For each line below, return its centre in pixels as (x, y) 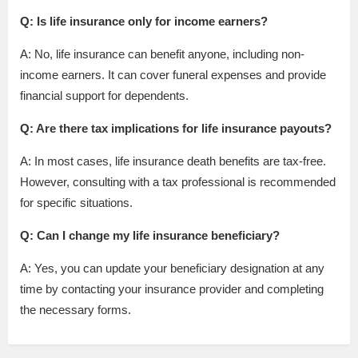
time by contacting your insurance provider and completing (172, 289)
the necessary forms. (76, 310)
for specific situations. (76, 203)
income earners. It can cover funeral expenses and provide (173, 75)
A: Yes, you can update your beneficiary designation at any (172, 268)
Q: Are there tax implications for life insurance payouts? (176, 129)
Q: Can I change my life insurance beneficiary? (150, 236)
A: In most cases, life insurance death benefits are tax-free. (173, 161)
